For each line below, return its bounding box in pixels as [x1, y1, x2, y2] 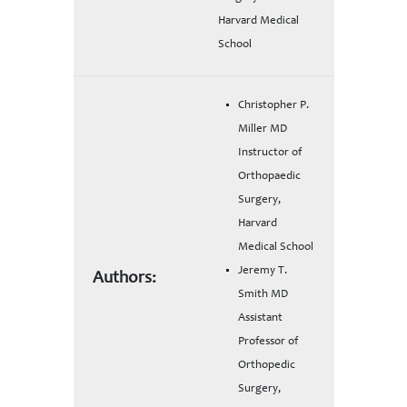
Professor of [237, 335, 298, 348]
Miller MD [237, 123, 287, 135]
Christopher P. [237, 99, 309, 112]
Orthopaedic [237, 170, 301, 183]
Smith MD [237, 288, 288, 301]
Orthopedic [237, 359, 295, 372]
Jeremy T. [237, 264, 287, 277]
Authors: [92, 269, 156, 287]
